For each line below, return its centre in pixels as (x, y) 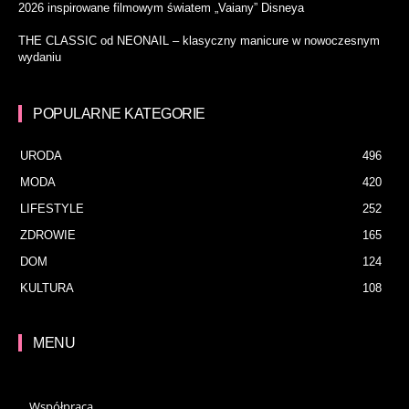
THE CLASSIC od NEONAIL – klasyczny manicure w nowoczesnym (199, 41)
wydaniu (40, 58)
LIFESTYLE (52, 209)
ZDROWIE (48, 236)
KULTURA (47, 288)
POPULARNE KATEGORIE (119, 114)
